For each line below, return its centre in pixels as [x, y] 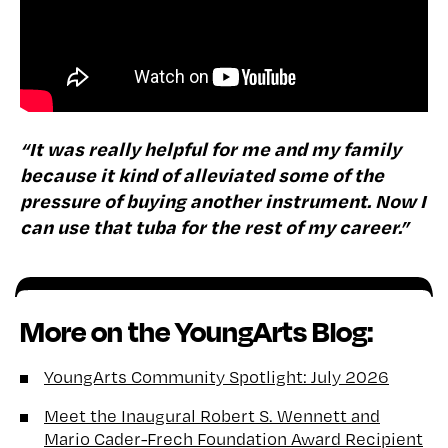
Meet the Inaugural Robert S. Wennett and [212, 416]
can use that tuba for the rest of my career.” [214, 227]
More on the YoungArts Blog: [196, 331]
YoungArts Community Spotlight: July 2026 [216, 377]
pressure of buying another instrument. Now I [223, 201]
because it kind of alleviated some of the [202, 175]
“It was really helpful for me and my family [210, 149]
